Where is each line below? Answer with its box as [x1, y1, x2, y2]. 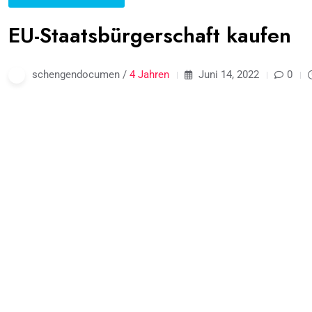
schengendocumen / [32, 68, 130, 81]
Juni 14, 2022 [196, 68, 259, 81]
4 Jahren [130, 68, 169, 81]
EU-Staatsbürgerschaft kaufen [8, 20, 291, 50]
